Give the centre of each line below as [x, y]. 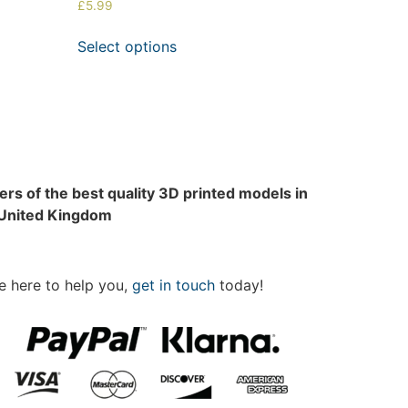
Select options [127, 46]
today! [239, 285]
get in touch [173, 285]
